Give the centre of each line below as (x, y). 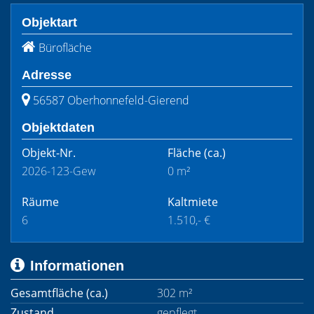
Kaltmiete (193, 202)
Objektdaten (58, 128)
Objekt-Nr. (49, 153)
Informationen (77, 266)
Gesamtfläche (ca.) (59, 293)
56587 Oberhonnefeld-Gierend (111, 100)
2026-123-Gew (59, 171)
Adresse (47, 75)
